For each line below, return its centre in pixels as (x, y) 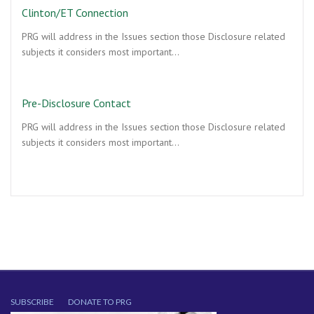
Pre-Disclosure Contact (76, 103)
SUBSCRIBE (32, 302)
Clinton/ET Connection (75, 13)
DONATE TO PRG (100, 302)
